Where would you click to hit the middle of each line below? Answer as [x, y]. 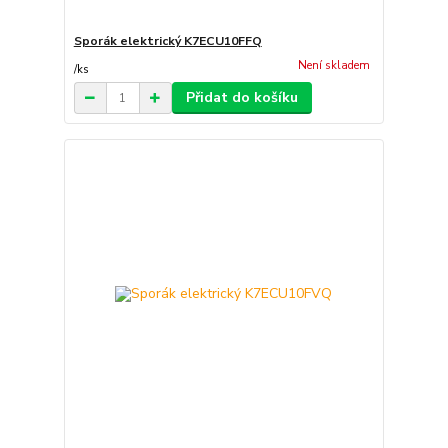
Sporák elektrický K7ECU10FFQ [167, 40]
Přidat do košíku [241, 98]
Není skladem [333, 66]
